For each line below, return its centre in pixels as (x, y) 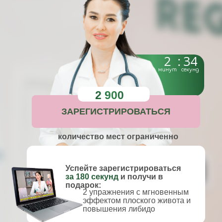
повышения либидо (119, 209)
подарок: (83, 185)
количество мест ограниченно (118, 137)
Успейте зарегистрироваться (123, 168)
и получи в (141, 177)
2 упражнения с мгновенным (136, 192)
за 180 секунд (92, 177)
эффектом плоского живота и (137, 200)
